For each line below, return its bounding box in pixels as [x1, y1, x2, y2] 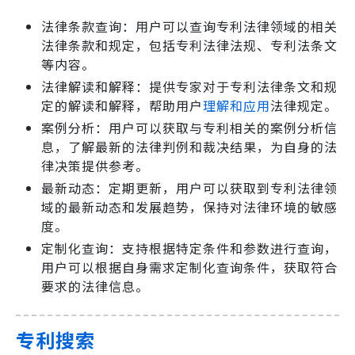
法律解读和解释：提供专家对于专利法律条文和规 [41, 77, 338, 97]
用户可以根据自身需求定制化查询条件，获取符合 [41, 258, 338, 277]
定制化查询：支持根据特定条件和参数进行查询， [41, 239, 338, 258]
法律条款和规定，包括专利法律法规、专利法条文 [41, 36, 338, 55]
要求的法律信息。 [41, 277, 149, 296]
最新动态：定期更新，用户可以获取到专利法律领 [41, 178, 338, 198]
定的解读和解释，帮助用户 [41, 96, 203, 116]
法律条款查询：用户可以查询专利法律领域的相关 [41, 17, 338, 36]
